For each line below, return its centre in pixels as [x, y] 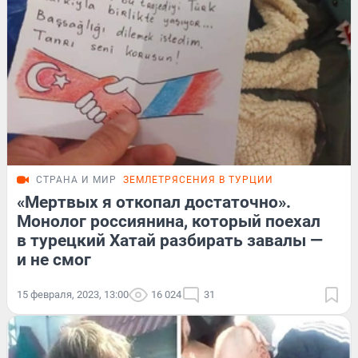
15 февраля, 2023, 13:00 [73, 294]
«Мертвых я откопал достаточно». [154, 202]
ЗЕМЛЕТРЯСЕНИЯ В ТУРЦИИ [198, 179]
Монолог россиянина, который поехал [169, 221]
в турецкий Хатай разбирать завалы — [170, 240]
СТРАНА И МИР [76, 179]
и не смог [54, 259]
